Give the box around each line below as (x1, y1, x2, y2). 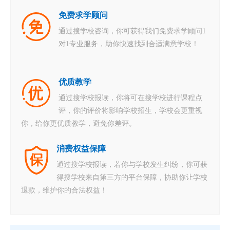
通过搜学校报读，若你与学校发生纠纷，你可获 (56, 161, 207, 169)
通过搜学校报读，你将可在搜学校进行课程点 (59, 94, 202, 102)
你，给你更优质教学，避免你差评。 (21, 120, 136, 128)
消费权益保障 (56, 144, 106, 154)
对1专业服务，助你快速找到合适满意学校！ (59, 40, 199, 48)
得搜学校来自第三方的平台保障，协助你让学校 (56, 174, 207, 182)
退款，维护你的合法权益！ (21, 186, 107, 195)
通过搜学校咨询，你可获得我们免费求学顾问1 (59, 27, 206, 35)
